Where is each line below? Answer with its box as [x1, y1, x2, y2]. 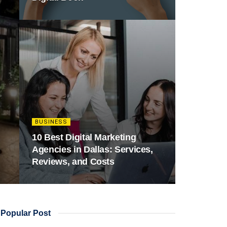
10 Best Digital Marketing [32, 132, 136, 142]
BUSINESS [35, 119, 68, 125]
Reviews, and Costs [32, 157, 115, 167]
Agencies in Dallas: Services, [32, 144, 153, 155]
